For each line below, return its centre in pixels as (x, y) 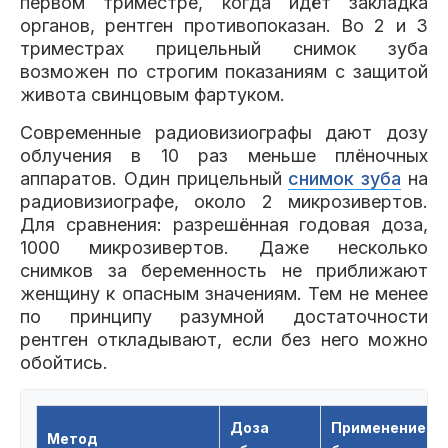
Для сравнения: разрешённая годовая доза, (224, 224)
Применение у (384, 427)
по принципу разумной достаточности (224, 316)
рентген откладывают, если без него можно (224, 339)
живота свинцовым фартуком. (152, 94)
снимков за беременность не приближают (224, 270)
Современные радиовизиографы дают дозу (224, 132)
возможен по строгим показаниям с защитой (224, 71)
